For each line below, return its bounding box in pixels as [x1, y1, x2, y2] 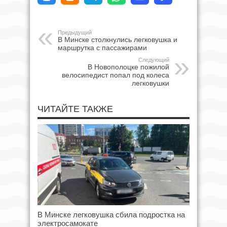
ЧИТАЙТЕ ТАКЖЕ [37, 103, 113, 114]
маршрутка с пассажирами [58, 43, 147, 52]
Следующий [138, 56, 169, 63]
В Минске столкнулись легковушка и [58, 35, 177, 44]
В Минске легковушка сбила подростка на [37, 210, 185, 219]
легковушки [132, 79, 169, 87]
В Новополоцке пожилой [88, 62, 169, 71]
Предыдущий [58, 29, 92, 35]
